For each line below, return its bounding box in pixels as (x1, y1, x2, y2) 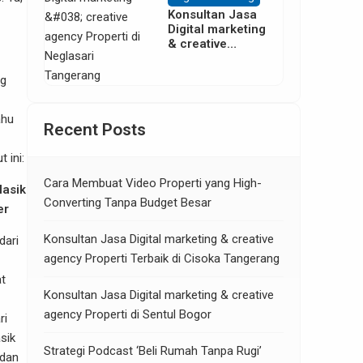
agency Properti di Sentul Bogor (44, 306, 211, 322)
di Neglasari (168, 65, 238, 80)
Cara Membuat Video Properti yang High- (44, 175, 262, 190)
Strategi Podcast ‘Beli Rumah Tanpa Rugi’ (44, 343, 262, 358)
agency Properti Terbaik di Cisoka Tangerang (44, 250, 280, 266)
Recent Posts (44, 119, 146, 139)
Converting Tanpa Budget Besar (44, 194, 211, 210)
